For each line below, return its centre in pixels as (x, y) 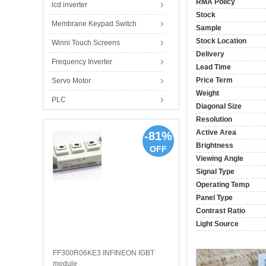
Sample (209, 28)
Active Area (216, 132)
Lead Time (213, 67)
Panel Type (214, 197)
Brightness (215, 145)
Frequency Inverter (82, 61)
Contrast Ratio (221, 210)
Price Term (214, 80)
